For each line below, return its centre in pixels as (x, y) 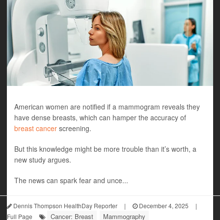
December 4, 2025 (163, 206)
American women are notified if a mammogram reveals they (107, 107)
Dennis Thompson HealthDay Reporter (65, 206)
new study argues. (43, 160)
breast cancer (36, 128)
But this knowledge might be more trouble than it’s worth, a (105, 149)
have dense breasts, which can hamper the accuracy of (100, 118)
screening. (74, 128)
